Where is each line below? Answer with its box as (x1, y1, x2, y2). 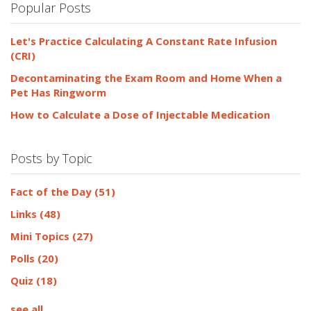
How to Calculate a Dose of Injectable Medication (10, 107, 270, 121)
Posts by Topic (10, 149, 92, 167)
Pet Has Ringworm (10, 85, 106, 99)
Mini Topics (10, 228, 72, 243)
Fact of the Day (10, 184, 94, 199)
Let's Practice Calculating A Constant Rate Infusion (10, 33, 277, 48)
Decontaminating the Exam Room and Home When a (10, 70, 282, 85)
